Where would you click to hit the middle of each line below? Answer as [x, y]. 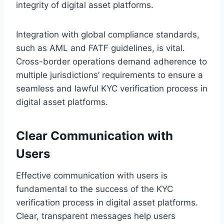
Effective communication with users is [92, 175]
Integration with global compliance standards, [108, 34]
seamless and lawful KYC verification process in [112, 88]
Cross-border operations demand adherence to [111, 61]
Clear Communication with [94, 135]
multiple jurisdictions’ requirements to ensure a [109, 75]
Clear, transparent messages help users [96, 216]
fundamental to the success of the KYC [94, 189]
